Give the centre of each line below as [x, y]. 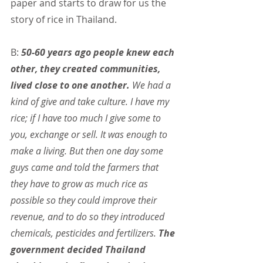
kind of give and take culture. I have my [91, 102]
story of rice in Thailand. [64, 20]
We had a [151, 85]
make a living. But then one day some [88, 151]
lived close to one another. [70, 85]
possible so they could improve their [85, 200]
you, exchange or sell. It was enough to [90, 135]
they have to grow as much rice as [80, 184]
